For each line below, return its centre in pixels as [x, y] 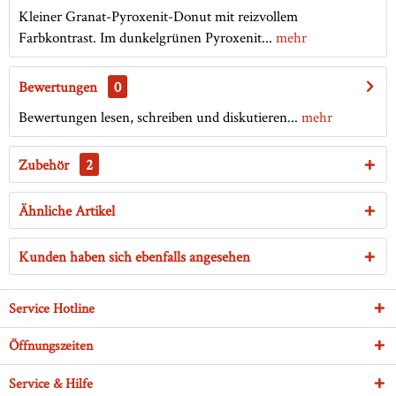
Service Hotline [52, 308]
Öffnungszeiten [51, 346]
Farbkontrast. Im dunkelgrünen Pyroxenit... [145, 38]
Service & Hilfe [51, 384]
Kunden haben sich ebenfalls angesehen [134, 257]
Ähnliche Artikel [67, 211]
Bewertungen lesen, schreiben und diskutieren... [158, 117]
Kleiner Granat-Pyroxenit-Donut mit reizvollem [158, 16]
